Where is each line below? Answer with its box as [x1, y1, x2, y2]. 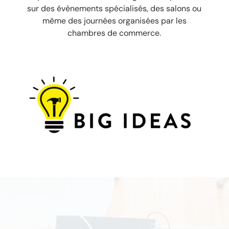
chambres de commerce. [67, 28, 162, 38]
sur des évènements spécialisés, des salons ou [27, 3, 202, 14]
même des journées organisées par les [42, 15, 187, 26]
